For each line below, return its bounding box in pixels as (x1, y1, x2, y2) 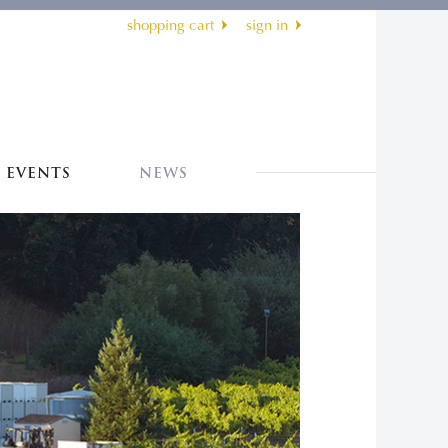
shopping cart (127, 15, 214, 35)
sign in (246, 15, 288, 35)
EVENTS (5, 162, 71, 184)
